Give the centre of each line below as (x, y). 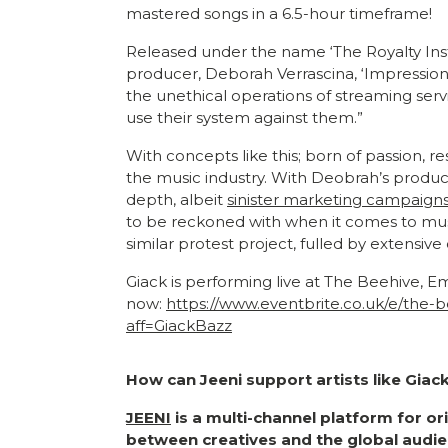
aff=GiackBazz (179, 325)
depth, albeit (176, 199)
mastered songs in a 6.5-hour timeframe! (281, 13)
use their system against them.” (248, 117)
